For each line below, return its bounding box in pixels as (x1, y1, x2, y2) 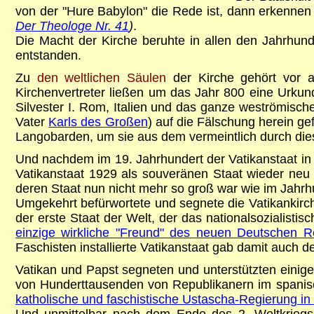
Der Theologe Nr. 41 (15, 18, 129, 33)
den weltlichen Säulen (36, 70, 167, 85)
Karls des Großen (48, 114, 148, 129)
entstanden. (15, 48, 81, 62)
